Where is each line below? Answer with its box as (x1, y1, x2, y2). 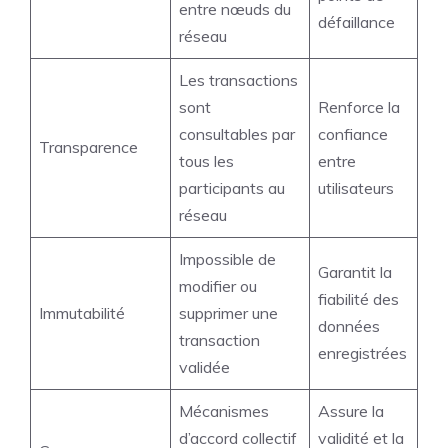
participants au (179, 178, 285, 198)
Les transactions (179, 70, 298, 90)
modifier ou (179, 276, 257, 296)
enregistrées (318, 343, 407, 363)
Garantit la (318, 262, 392, 282)
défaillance (318, 12, 395, 32)
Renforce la (318, 97, 400, 117)
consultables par (179, 124, 295, 144)
